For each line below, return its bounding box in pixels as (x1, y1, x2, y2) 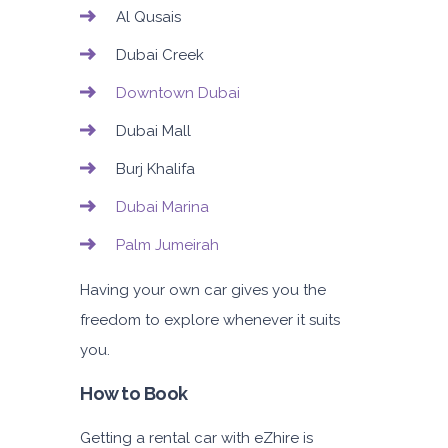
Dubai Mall (116, 122, 191, 141)
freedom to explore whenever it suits (80, 311, 340, 330)
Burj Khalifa (116, 160, 195, 179)
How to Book (80, 383, 188, 405)
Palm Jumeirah (116, 236, 219, 255)
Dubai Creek (116, 46, 204, 65)
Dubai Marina (116, 198, 209, 217)
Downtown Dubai (116, 84, 240, 103)
